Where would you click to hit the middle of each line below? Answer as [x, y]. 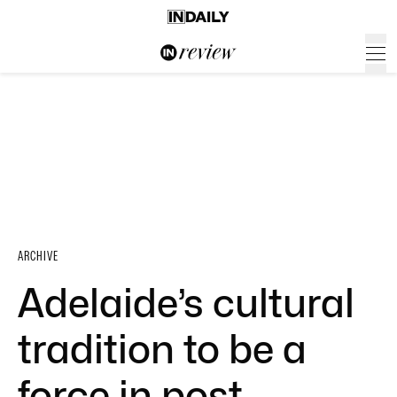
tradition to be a [162, 349]
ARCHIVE [38, 256]
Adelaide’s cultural [186, 303]
